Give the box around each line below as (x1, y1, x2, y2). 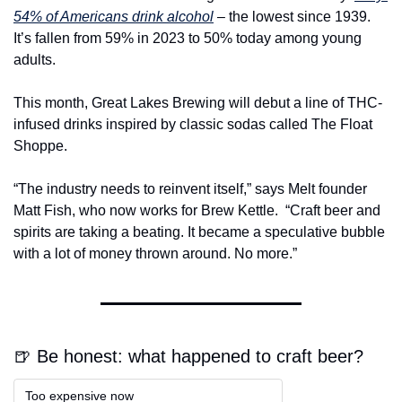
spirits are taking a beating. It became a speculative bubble (13, 224, 385, 240)
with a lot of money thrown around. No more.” (13, 246, 297, 262)
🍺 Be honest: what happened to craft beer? (13, 346, 363, 367)
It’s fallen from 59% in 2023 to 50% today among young (13, 31, 362, 47)
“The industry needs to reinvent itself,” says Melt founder (13, 181, 367, 197)
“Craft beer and (285, 203, 380, 219)
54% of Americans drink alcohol (13, 9, 214, 25)
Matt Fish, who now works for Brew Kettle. (13, 203, 282, 219)
